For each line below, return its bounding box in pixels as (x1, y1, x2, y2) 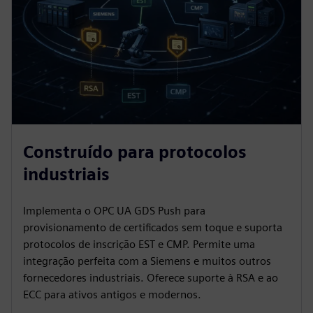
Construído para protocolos (23, 141, 247, 162)
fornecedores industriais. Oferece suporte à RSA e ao (23, 270, 278, 284)
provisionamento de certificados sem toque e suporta (23, 220, 282, 234)
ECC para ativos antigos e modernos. (23, 287, 201, 301)
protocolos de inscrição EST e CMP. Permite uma (23, 237, 255, 251)
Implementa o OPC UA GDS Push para (23, 203, 205, 217)
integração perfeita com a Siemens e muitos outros (23, 254, 271, 268)
